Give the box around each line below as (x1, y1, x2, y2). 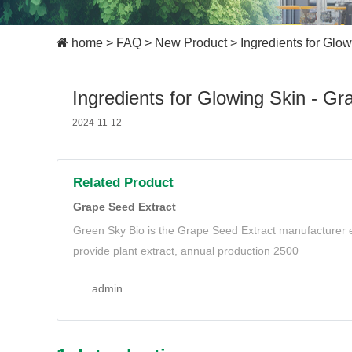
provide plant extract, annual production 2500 (73, 244, 299, 257)
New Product (155, 36, 227, 49)
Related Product (73, 175, 174, 190)
